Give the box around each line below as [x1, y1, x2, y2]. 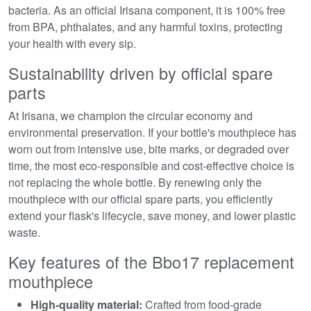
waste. [8, 224, 40, 241]
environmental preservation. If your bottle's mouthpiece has [8, 124, 296, 141]
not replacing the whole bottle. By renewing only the [8, 174, 262, 191]
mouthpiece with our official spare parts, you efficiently [8, 191, 273, 208]
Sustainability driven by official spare [8, 61, 273, 85]
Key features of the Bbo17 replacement [8, 250, 294, 274]
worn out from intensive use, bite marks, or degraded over [8, 141, 289, 158]
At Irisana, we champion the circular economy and [8, 108, 253, 124]
